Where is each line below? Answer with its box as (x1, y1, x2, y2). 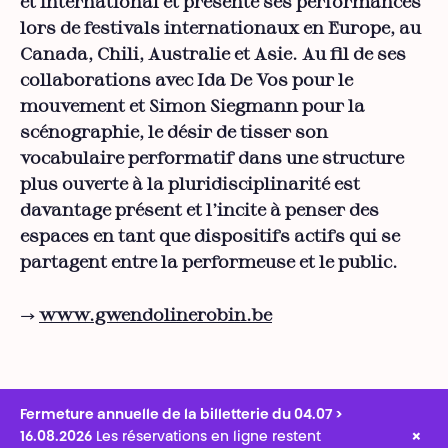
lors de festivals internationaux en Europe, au (20, 21, 421, 38)
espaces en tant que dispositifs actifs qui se (20, 229, 400, 246)
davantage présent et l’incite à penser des (20, 203, 379, 220)
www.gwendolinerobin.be (39, 308, 272, 325)
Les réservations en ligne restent (92, 431, 321, 446)
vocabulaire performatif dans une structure (20, 151, 404, 168)
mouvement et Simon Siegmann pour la (20, 99, 365, 116)
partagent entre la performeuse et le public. (20, 255, 398, 272)
